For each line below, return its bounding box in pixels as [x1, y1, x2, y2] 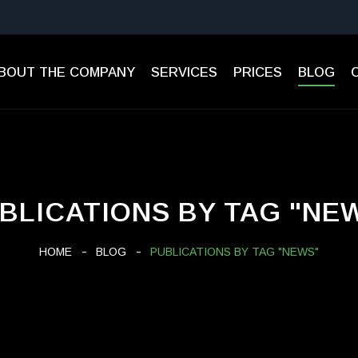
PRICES [233, 65, 282, 79]
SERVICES [150, 65, 217, 79]
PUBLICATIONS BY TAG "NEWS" [150, 245, 319, 258]
